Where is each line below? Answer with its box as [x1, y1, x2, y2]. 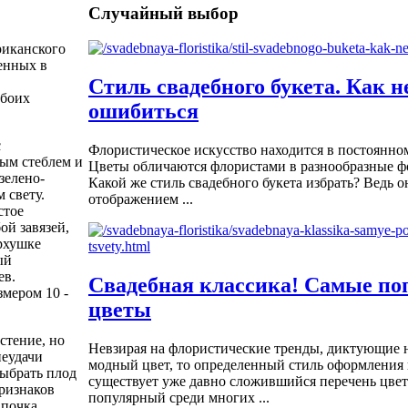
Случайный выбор [88, 3, 239, 23]
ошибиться [88, 99, 199, 124]
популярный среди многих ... [88, 390, 270, 406]
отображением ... [88, 191, 193, 208]
